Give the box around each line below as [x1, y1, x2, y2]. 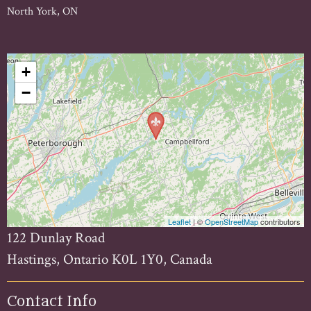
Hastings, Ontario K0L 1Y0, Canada [7, 249, 212, 269]
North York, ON [7, 3, 78, 19]
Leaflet [168, 215, 191, 227]
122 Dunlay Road [7, 228, 105, 247]
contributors [258, 215, 301, 227]
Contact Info [7, 293, 96, 310]
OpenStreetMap [205, 215, 258, 227]
